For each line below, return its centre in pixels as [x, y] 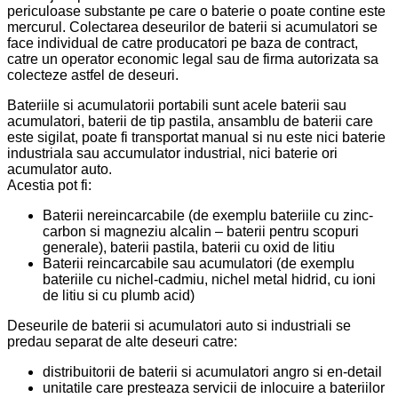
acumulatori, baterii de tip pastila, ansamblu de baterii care [190, 122]
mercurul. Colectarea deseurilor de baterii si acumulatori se [192, 28]
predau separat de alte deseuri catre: [122, 342]
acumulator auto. [60, 170]
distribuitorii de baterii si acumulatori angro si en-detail [212, 372]
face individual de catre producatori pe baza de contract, [183, 44]
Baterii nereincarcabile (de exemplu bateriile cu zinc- [208, 216]
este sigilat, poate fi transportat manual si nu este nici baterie [196, 138]
